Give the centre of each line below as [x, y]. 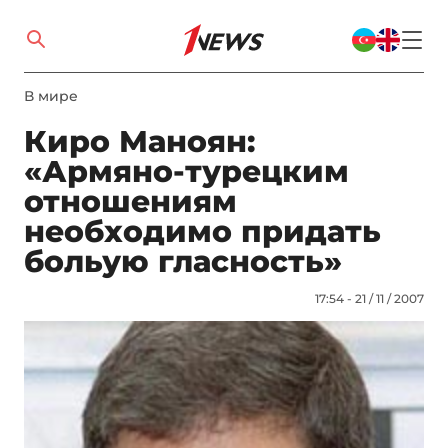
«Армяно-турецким [186, 171]
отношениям [130, 201]
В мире [51, 96]
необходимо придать [202, 231]
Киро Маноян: [139, 141]
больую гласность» [183, 261]
